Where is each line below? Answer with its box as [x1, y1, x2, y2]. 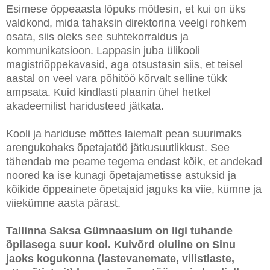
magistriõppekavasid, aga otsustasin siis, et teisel [6, 58, 243, 71]
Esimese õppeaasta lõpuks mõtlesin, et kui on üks [6, 2, 246, 15]
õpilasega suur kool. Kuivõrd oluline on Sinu [6, 238, 236, 251]
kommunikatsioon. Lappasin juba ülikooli [6, 44, 200, 57]
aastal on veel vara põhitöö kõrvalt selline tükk [6, 72, 227, 84]
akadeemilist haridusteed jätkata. [6, 99, 164, 112]
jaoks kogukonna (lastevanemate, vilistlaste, [6, 252, 234, 265]
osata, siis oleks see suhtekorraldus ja [6, 30, 189, 43]
